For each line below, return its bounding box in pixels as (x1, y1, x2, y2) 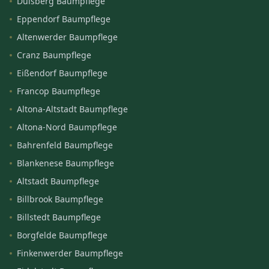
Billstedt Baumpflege (17, 211, 101, 223)
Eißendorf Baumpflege (17, 67, 107, 79)
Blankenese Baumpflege (17, 157, 114, 169)
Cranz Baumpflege (17, 49, 91, 61)
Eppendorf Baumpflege (17, 13, 110, 25)
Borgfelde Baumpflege (17, 229, 107, 241)
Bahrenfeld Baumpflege (17, 139, 113, 151)
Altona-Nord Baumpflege (17, 121, 117, 133)
